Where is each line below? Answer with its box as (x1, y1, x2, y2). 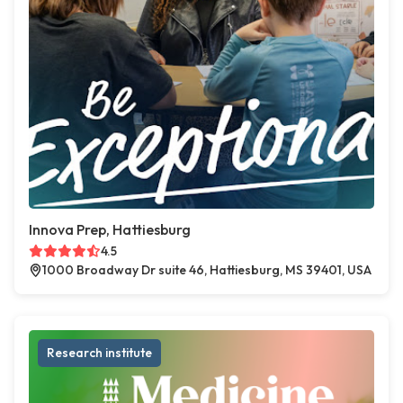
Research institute (47, 345, 152, 362)
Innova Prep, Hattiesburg (29, 220, 191, 239)
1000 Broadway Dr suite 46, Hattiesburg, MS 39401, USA (42, 262, 372, 279)
